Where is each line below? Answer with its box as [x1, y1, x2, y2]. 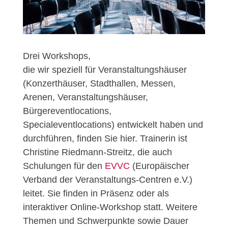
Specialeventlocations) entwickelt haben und [22, 120, 203, 130]
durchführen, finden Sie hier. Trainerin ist [22, 133, 187, 144]
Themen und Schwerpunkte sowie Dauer [22, 216, 188, 226]
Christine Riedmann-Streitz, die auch [22, 147, 172, 158]
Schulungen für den [22, 161, 105, 172]
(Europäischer [129, 161, 189, 172]
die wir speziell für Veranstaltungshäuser [22, 65, 187, 75]
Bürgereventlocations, [22, 106, 111, 117]
